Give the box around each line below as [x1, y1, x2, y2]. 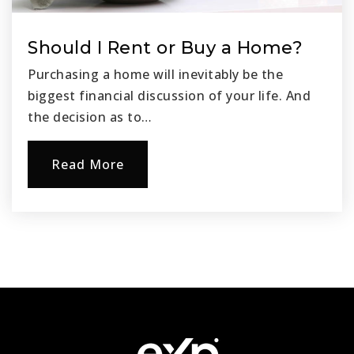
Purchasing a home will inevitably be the [28, 65, 283, 83]
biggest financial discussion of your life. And [28, 86, 311, 104]
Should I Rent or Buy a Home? [28, 36, 303, 58]
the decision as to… [28, 107, 153, 126]
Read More [51, 155, 124, 173]
